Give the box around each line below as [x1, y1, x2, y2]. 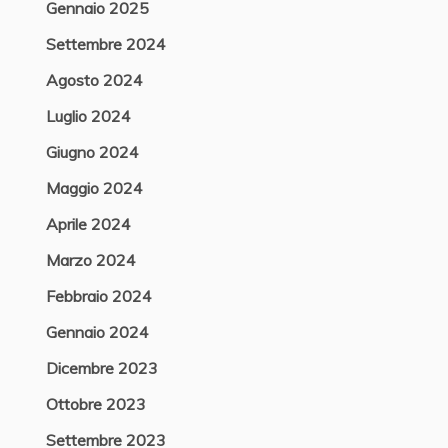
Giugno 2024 [45, 142, 139, 162]
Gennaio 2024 [45, 322, 149, 342]
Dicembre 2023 [45, 358, 158, 378]
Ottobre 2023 [45, 394, 146, 414]
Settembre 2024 [45, 34, 166, 54]
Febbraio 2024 [45, 286, 152, 306]
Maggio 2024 [45, 178, 143, 198]
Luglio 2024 [45, 106, 131, 126]
